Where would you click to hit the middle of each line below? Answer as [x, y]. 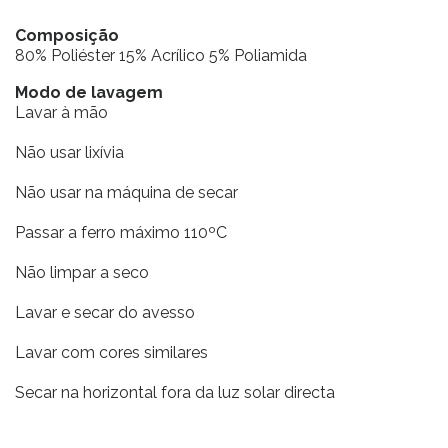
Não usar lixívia [69, 152]
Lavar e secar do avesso [105, 312]
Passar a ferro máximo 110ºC [121, 232]
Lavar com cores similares [111, 352]
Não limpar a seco [82, 272]
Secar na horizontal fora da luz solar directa [175, 392]
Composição [67, 35]
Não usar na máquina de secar [126, 192]
